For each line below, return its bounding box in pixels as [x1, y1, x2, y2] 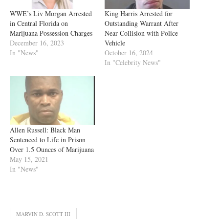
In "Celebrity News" [105, 58, 161, 67]
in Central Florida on [10, 19, 68, 28]
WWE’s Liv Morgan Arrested [10, 9, 92, 19]
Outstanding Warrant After [105, 19, 178, 28]
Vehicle [105, 38, 125, 48]
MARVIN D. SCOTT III [16, 210, 70, 218]
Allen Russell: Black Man [10, 125, 80, 134]
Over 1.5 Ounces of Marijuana [10, 144, 94, 154]
